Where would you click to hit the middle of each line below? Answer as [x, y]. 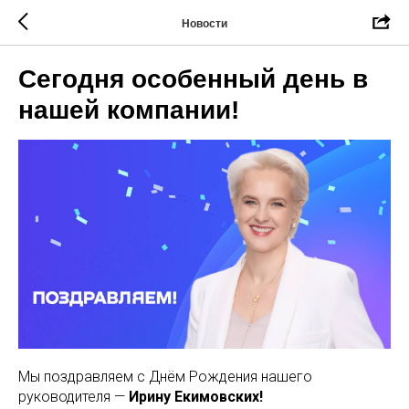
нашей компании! [129, 110]
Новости [204, 23]
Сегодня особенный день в [193, 79]
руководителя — [73, 397]
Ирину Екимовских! [196, 397]
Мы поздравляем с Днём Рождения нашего [165, 377]
